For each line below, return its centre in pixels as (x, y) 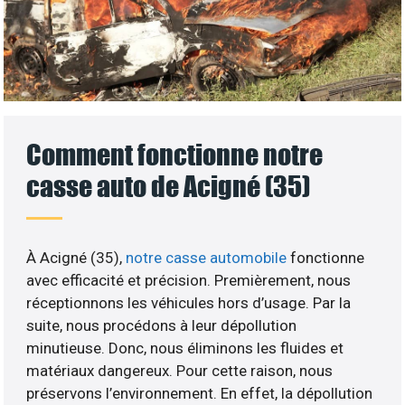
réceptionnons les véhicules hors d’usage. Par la (189, 303)
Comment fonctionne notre (175, 155)
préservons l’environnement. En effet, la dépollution (200, 394)
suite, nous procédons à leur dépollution (162, 326)
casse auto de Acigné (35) (169, 186)
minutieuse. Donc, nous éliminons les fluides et (185, 348)
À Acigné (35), (76, 258)
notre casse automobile (208, 258)
